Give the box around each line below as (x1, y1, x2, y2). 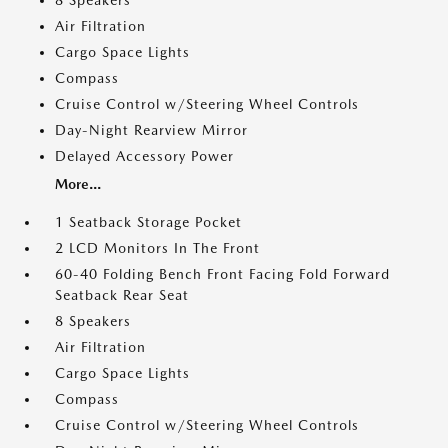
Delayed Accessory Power (55, 148, 234, 164)
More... (55, 176, 101, 192)
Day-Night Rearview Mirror (55, 122, 248, 138)
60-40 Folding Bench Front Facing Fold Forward (55, 266, 390, 282)
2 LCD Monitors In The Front (55, 240, 260, 256)
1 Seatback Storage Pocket (55, 214, 242, 230)
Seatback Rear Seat (55, 287, 189, 303)
